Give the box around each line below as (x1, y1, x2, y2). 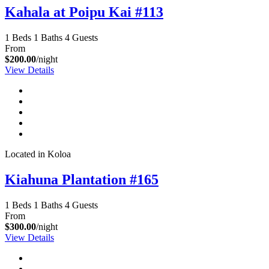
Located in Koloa (5, 149, 71, 160)
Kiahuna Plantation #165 (5, 172, 159, 188)
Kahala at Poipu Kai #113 (5, 4, 163, 20)
